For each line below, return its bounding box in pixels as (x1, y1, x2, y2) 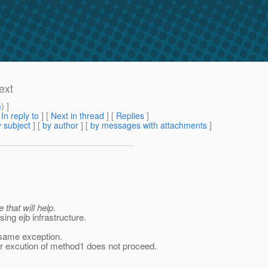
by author (42, 119, 78, 132)
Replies (116, 109, 144, 122)
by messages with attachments (90, 119, 207, 132)
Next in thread (51, 109, 104, 122)
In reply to (1, 109, 39, 122)
